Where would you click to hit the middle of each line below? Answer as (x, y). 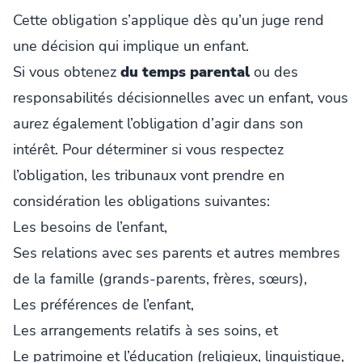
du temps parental (185, 72)
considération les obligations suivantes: (141, 202)
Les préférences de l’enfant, (103, 305)
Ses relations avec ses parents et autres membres (177, 253)
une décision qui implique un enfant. (131, 46)
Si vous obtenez (67, 72)
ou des (274, 72)
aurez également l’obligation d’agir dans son (158, 124)
